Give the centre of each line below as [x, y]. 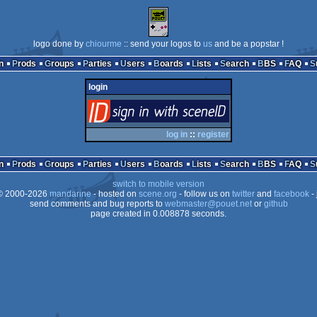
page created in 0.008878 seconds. [158, 214]
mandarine [70, 194]
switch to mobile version [158, 184]
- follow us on [204, 194]
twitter [243, 194]
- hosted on [115, 194]
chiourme [104, 44]
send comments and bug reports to [97, 204]
